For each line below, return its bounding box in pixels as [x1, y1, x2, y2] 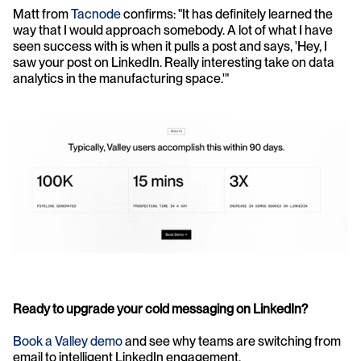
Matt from [13, 6, 71, 23]
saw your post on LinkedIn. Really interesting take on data [13, 55, 334, 71]
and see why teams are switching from [122, 333, 341, 349]
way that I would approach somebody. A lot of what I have [13, 23, 333, 39]
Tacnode [71, 6, 121, 23]
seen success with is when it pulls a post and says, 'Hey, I [13, 39, 327, 55]
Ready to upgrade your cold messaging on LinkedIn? [13, 301, 308, 317]
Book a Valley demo [13, 333, 122, 349]
